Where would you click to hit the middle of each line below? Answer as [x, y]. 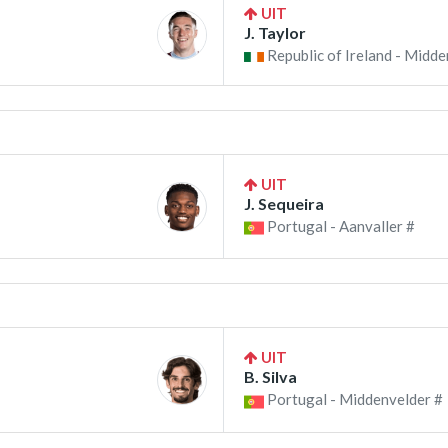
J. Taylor [275, 33]
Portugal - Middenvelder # [353, 399]
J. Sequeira [284, 204]
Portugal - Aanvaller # [339, 226]
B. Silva [270, 377]
